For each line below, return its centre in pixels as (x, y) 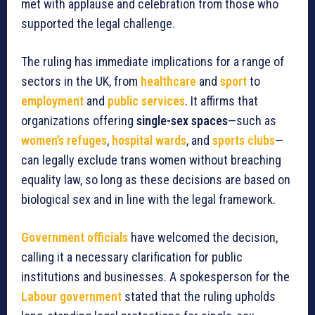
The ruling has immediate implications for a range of (153, 62)
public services (146, 101)
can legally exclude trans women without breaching (151, 160)
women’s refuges (64, 141)
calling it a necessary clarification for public (132, 257)
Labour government (71, 297)
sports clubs (244, 141)
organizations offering (79, 121)
